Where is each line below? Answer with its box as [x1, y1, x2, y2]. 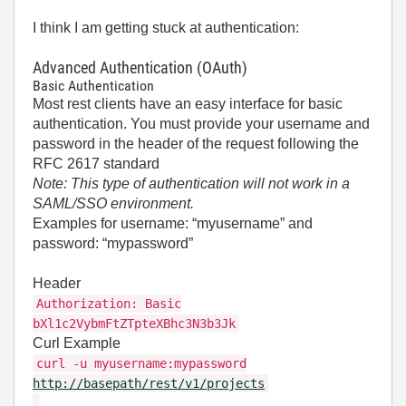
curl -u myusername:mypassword [36, 356, 246, 371]
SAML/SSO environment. [33, 196, 194, 211]
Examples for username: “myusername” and [33, 216, 313, 231]
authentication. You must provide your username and [33, 116, 370, 131]
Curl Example [33, 335, 121, 351]
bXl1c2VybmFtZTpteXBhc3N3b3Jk [33, 316, 236, 331]
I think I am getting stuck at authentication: [33, 20, 299, 35]
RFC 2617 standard [33, 156, 159, 171]
